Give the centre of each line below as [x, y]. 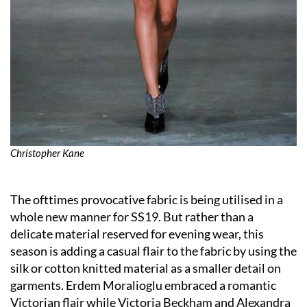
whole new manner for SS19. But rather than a [132, 216]
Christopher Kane [47, 152]
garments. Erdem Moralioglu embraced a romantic [143, 285]
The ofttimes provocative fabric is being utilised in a [147, 199]
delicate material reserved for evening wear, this [137, 233]
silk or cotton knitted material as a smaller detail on [146, 268]
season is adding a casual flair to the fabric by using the [153, 250]
